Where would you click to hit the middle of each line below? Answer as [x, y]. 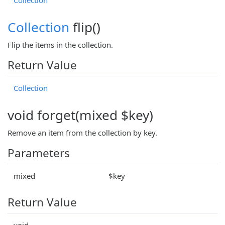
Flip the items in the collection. [60, 44]
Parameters [39, 153]
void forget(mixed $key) [80, 115]
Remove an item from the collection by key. [82, 132]
